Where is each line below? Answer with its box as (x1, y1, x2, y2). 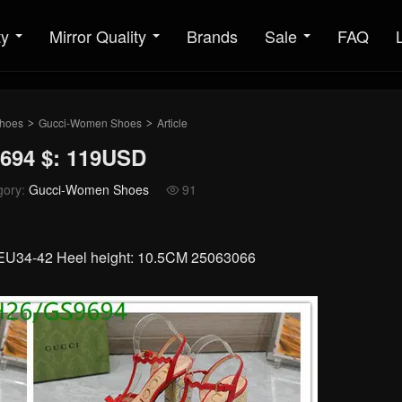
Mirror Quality (49, 24, 146, 48)
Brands (187, 24, 238, 48)
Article (154, 115, 188, 130)
